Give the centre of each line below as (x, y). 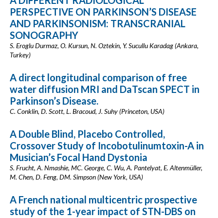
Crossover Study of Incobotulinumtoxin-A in (107, 145)
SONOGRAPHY (44, 35)
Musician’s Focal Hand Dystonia (79, 157)
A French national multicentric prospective (103, 200)
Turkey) (20, 55)
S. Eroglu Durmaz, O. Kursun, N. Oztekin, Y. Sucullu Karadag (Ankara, (104, 45)
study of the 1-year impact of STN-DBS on (103, 211)
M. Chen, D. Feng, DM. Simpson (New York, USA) (76, 177)
